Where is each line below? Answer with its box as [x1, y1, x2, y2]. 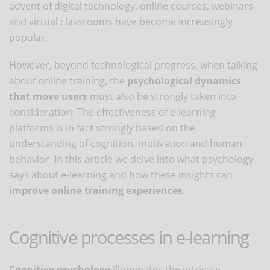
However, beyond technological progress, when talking [9, 58, 257, 72]
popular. [9, 30, 48, 44]
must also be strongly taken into [87, 89, 236, 103]
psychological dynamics [127, 74, 241, 87]
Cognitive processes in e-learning [9, 225, 249, 249]
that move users [9, 89, 87, 103]
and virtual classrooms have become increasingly [9, 14, 233, 28]
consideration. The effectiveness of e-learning [9, 105, 216, 119]
